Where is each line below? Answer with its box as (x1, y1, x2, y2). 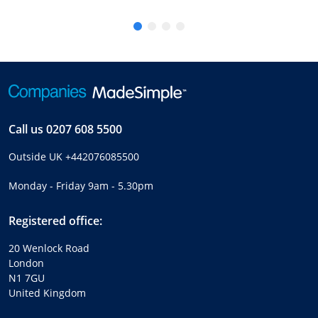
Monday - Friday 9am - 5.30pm (9, 178, 153, 192)
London (9, 256, 44, 270)
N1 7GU (9, 270, 45, 285)
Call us (9, 121, 46, 137)
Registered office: (9, 212, 102, 229)
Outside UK (9, 149, 65, 163)
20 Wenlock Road (9, 241, 89, 255)
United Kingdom (9, 285, 86, 300)
